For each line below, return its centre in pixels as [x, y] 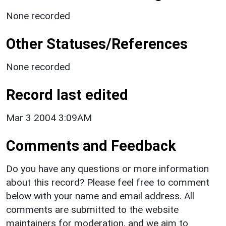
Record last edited [67, 95]
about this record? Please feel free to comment [108, 182]
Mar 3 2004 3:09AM [49, 118]
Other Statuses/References [97, 44]
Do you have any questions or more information [107, 168]
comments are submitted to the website [92, 209]
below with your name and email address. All [100, 196]
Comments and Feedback [91, 146]
